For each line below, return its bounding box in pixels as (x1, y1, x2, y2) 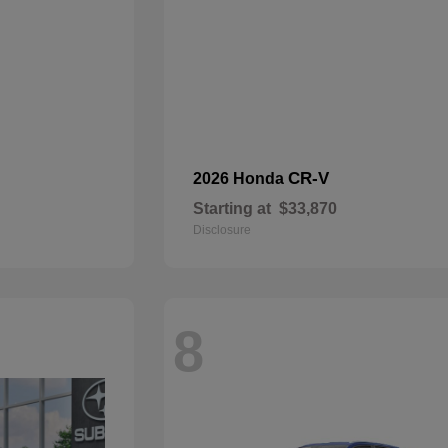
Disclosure (193, 223, 252, 237)
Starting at (193, 200, 272, 217)
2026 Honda (193, 170, 289, 187)
